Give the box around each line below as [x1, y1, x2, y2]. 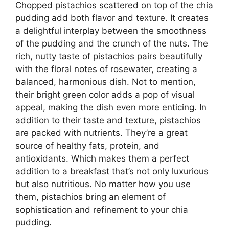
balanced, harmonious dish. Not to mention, [15, 76, 196, 87]
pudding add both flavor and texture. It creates [15, 12, 209, 23]
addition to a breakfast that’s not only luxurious [15, 166, 209, 176]
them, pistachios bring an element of [15, 191, 166, 202]
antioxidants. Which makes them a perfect [15, 153, 189, 164]
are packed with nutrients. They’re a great [15, 127, 188, 138]
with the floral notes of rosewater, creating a [15, 63, 197, 74]
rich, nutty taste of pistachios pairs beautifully [15, 51, 202, 61]
